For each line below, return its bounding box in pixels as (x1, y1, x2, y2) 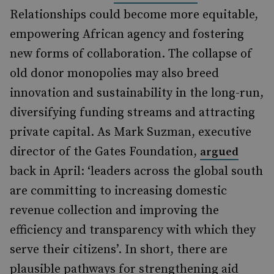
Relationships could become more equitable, (10, 7, 258, 23)
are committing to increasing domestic (10, 183, 227, 199)
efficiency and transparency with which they (10, 223, 256, 238)
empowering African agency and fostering (10, 27, 244, 42)
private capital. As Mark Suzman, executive (10, 125, 251, 140)
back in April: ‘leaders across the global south (10, 164, 263, 179)
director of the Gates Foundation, (10, 144, 200, 160)
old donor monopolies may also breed (10, 66, 219, 81)
